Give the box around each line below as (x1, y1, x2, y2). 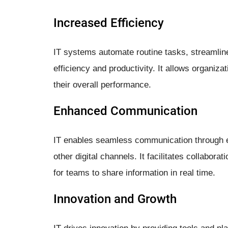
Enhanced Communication (53, 103, 197, 118)
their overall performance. (53, 79, 151, 90)
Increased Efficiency (53, 15, 164, 30)
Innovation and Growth (53, 191, 177, 206)
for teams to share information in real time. (53, 167, 215, 178)
